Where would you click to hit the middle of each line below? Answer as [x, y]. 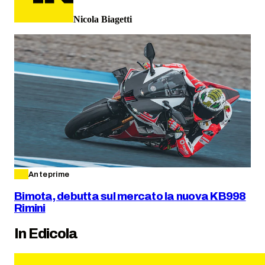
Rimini [30, 208]
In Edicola [46, 233]
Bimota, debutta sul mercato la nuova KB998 [130, 196]
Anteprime [49, 174]
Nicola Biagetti [103, 19]
